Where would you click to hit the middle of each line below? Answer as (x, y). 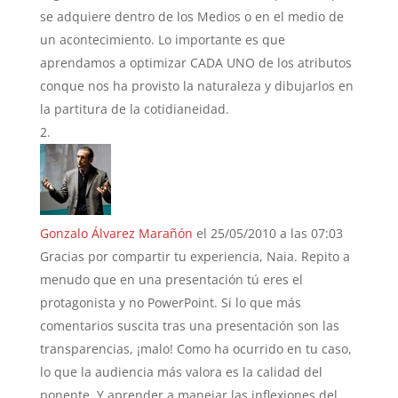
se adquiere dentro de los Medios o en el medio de (191, 16)
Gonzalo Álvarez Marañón (116, 233)
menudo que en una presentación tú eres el (171, 279)
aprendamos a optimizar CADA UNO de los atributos (195, 62)
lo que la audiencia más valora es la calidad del (181, 371)
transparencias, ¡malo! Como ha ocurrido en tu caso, (195, 348)
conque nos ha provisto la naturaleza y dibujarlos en (196, 85)
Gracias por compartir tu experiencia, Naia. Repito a (195, 256)
